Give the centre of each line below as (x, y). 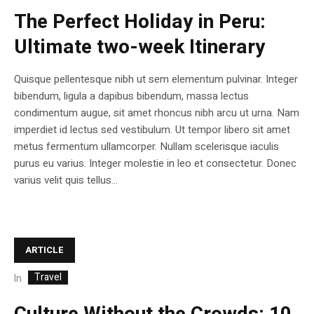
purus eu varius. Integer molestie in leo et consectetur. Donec (155, 163)
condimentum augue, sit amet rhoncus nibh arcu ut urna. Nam (157, 112)
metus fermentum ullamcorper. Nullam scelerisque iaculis (146, 146)
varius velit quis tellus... (66, 180)
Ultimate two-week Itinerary (139, 47)
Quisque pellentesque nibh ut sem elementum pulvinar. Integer (156, 79)
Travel (48, 277)
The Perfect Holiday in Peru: (140, 22)
